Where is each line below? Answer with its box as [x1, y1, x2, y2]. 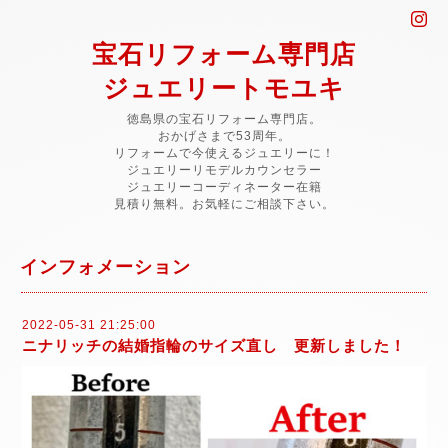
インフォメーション [20, 257, 191, 277]
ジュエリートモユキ [103, 74, 345, 102]
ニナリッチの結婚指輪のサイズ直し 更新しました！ [22, 337, 406, 354]
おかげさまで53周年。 [157, 129, 291, 143]
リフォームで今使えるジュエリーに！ [113, 146, 335, 160]
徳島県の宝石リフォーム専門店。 [126, 112, 322, 126]
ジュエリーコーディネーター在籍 [126, 180, 322, 194]
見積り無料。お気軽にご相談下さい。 [113, 197, 335, 211]
